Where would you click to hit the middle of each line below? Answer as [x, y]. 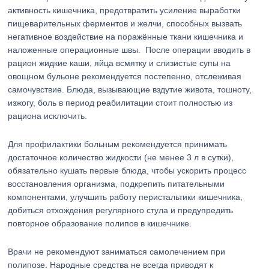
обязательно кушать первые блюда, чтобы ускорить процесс [127, 171]
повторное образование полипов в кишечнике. [100, 223]
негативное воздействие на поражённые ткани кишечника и [126, 37]
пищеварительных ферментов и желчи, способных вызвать [125, 23]
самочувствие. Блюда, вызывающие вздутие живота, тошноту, [130, 89]
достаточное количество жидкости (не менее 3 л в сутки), [121, 157]
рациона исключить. [48, 116]
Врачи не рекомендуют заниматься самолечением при [117, 252]
